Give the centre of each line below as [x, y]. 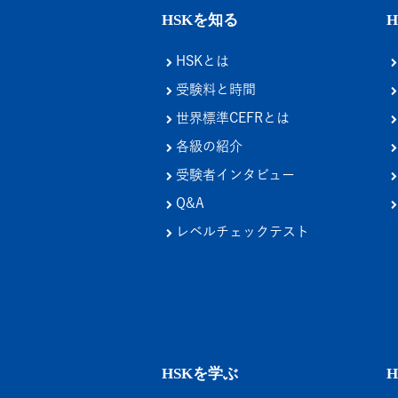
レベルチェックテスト [241, 231]
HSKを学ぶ [200, 373]
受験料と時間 [214, 89]
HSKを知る [200, 20]
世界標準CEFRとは [231, 117]
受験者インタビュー [234, 174]
